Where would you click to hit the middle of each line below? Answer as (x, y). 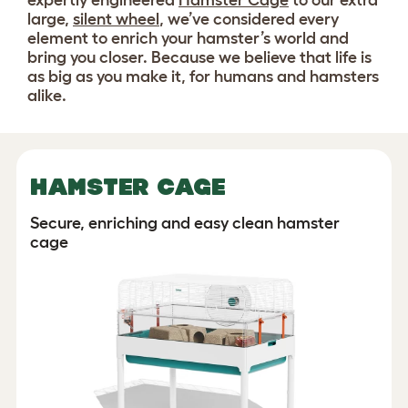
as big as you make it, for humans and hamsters (203, 77)
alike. (51, 96)
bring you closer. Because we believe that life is (199, 58)
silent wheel (116, 20)
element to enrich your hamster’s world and (188, 39)
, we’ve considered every (249, 20)
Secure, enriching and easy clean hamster (185, 224)
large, (50, 20)
